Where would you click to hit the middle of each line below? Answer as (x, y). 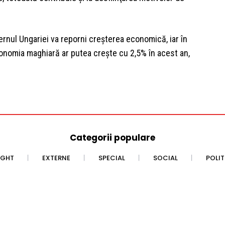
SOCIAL (165, 158)
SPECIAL (112, 158)
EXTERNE (56, 158)
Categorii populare (113, 138)
